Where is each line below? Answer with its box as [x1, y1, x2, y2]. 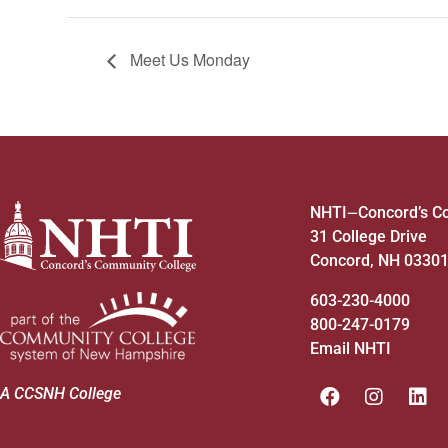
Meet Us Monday [126, 48, 250, 72]
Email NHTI [310, 339, 391, 359]
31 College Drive [310, 227, 427, 247]
